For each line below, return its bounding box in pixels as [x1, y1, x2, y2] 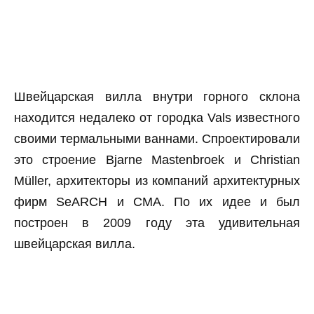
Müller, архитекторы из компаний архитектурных [14, 173, 300, 188]
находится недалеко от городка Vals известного [14, 110, 300, 125]
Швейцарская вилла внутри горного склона [14, 89, 300, 104]
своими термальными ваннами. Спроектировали [14, 131, 300, 146]
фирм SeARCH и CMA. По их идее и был [14, 194, 300, 209]
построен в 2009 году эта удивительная [14, 215, 300, 230]
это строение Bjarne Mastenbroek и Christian [14, 152, 300, 167]
